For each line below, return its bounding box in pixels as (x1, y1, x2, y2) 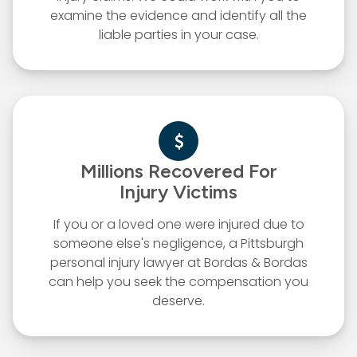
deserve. (152, 291, 205, 310)
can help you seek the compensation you (49, 272, 308, 291)
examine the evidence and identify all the (50, 6, 307, 25)
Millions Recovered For (80, 159, 277, 182)
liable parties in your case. (98, 25, 259, 44)
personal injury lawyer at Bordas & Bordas (49, 253, 308, 272)
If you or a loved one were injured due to (53, 214, 304, 233)
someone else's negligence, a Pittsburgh (53, 233, 304, 253)
